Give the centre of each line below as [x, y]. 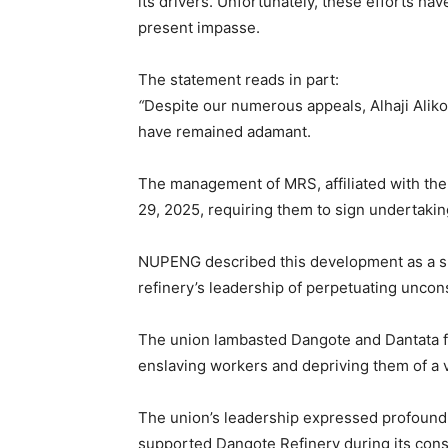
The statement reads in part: [238, 80]
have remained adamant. [224, 132]
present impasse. [199, 28]
